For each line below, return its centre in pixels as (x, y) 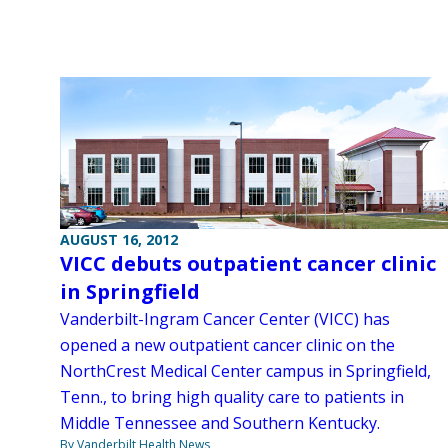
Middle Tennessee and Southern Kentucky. (220, 423)
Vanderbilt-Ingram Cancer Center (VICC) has (225, 319)
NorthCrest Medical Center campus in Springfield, (245, 371)
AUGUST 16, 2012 (119, 240)
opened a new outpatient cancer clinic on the (227, 345)
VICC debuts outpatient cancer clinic (248, 264)
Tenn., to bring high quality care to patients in (232, 397)
